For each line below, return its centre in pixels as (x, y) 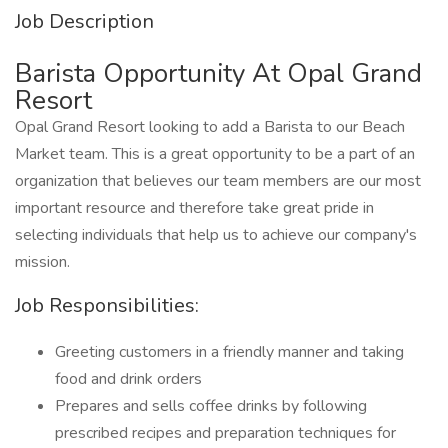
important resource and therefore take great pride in (194, 208)
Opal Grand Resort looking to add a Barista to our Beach (210, 127)
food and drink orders (128, 379)
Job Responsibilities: (107, 305)
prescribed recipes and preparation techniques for (225, 433)
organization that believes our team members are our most (218, 181)
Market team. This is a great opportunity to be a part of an (215, 154)
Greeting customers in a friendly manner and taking (229, 352)
